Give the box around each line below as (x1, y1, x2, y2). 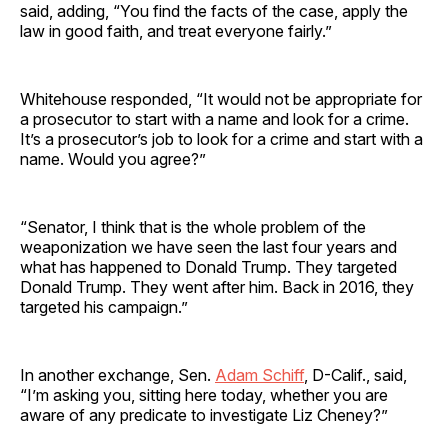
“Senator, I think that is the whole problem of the (20, 216, 366, 237)
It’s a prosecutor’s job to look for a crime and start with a (20, 128, 427, 149)
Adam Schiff (215, 364, 304, 385)
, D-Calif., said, (304, 364, 407, 385)
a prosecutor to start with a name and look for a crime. (20, 108, 409, 129)
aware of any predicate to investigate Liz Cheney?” (20, 404, 388, 425)
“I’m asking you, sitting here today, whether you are (20, 384, 388, 405)
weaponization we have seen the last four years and (20, 236, 397, 257)
